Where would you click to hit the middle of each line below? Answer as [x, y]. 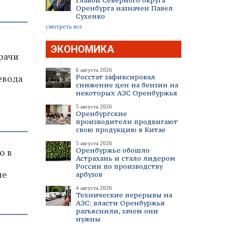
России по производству [119, 166]
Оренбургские [101, 114]
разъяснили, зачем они [117, 211]
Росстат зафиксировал [116, 77]
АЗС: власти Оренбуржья [120, 203]
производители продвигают [127, 122]
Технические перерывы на [124, 195]
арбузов [89, 174]
